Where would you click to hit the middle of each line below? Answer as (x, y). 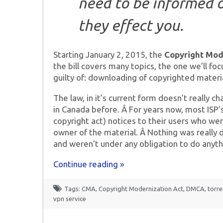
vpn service (70, 199)
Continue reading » (89, 164)
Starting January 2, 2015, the (109, 55)
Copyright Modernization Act (141, 189)
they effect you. (131, 25)
